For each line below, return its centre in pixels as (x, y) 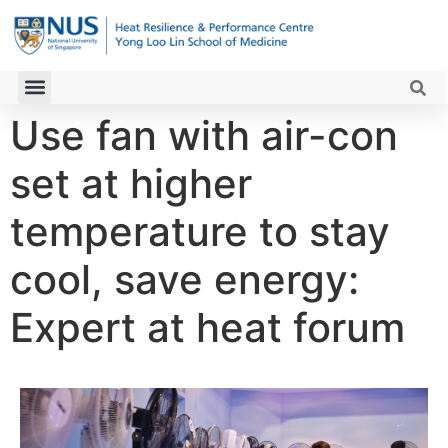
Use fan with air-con (204, 135)
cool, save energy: (184, 279)
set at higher (131, 183)
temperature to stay (200, 231)
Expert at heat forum (207, 327)
